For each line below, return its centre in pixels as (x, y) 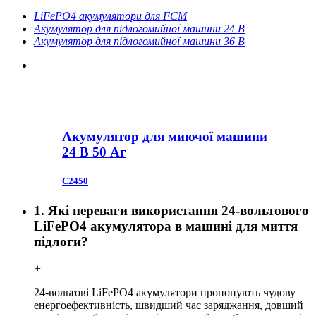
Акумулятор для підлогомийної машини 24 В (139, 28)
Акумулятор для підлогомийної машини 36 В (139, 41)
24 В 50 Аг (94, 152)
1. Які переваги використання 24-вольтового (171, 210)
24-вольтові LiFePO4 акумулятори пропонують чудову (165, 293)
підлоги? (61, 241)
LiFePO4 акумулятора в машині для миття (166, 226)
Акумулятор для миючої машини (165, 137)
